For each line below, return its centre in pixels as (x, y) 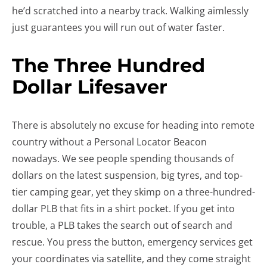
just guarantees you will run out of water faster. (118, 27)
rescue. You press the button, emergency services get (132, 242)
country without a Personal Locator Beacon (109, 142)
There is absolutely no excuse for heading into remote (133, 125)
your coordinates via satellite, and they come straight (131, 259)
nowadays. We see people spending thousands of (123, 159)
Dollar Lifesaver (90, 87)
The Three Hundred (108, 65)
